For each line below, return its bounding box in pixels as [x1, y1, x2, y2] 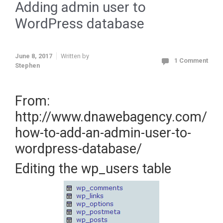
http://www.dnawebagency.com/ [15, 109, 207, 125]
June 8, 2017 [15, 52, 52, 60]
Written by [61, 52, 89, 60]
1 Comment [174, 57, 208, 64]
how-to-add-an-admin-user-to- [15, 125, 191, 141]
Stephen [15, 61, 40, 69]
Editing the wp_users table [15, 161, 171, 177]
